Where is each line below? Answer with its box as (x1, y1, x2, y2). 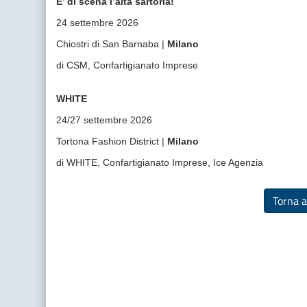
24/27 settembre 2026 (56, 114, 153, 125)
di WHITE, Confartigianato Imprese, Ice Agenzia (56, 157, 264, 168)
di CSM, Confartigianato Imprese (56, 60, 199, 71)
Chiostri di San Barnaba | (56, 38, 168, 49)
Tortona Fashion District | (56, 136, 168, 147)
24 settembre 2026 (56, 17, 139, 28)
